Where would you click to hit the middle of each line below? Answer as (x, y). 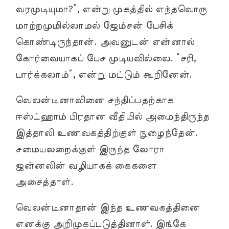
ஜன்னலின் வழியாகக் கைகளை (86, 166)
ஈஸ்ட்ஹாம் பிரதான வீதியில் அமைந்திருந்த (112, 117)
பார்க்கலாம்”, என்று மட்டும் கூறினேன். (104, 75)
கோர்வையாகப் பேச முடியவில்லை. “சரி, (106, 59)
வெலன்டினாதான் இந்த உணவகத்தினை (108, 208)
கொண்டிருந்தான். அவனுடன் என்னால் (105, 42)
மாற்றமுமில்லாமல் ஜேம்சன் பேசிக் (94, 26)
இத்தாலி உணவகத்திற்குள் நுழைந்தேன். (107, 133)
